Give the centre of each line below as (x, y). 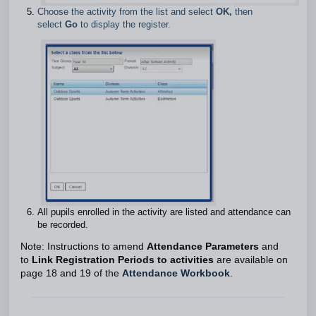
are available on (251, 260)
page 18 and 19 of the (71, 274)
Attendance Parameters (203, 247)
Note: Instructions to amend (84, 247)
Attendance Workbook (176, 274)
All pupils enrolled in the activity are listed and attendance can (164, 212)
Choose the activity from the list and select (127, 12)
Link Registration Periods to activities (123, 260)
